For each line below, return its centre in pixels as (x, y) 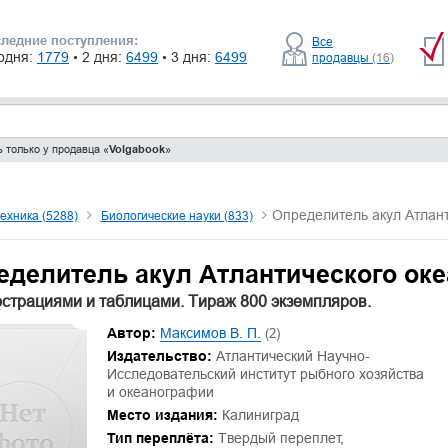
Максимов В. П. (210, 333)
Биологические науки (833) (176, 215)
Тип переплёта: (160, 438)
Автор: (131, 333)
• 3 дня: (188, 57)
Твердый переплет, (278, 438)
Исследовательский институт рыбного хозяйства (265, 374)
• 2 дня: (99, 57)
